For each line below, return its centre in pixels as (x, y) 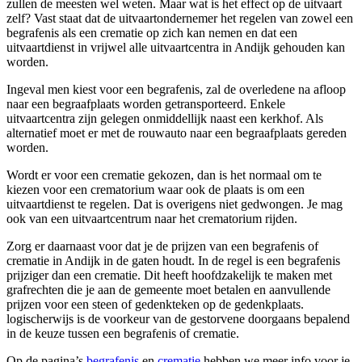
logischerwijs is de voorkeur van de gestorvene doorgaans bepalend (178, 318)
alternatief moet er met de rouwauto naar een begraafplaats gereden (177, 133)
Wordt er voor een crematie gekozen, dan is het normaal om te (164, 175)
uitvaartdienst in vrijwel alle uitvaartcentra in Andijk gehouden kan (176, 47)
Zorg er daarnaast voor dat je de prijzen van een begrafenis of (162, 246)
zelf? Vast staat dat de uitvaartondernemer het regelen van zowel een (180, 18)
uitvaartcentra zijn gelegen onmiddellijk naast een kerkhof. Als (165, 118)
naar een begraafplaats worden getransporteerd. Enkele (146, 103)
